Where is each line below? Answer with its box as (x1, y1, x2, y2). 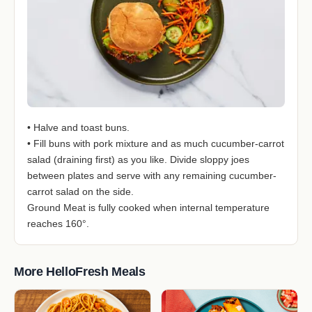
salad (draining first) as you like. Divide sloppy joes (27, 153, 249, 165)
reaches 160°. (27, 217, 89, 229)
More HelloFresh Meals (14, 264, 146, 279)
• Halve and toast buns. (27, 121, 130, 133)
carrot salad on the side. (27, 185, 134, 197)
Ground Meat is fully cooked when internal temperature (27, 201, 270, 213)
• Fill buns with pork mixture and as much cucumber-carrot (27, 137, 284, 149)
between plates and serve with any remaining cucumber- (27, 169, 276, 181)
